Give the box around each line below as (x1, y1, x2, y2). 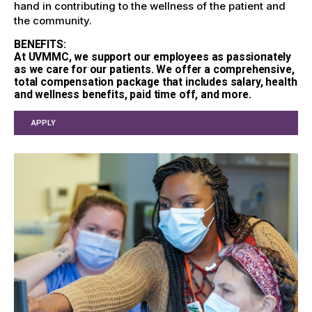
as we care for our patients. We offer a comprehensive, (14, 63, 295, 77)
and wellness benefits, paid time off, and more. (14, 88, 257, 102)
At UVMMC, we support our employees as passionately (14, 50, 292, 64)
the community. (14, 14, 95, 28)
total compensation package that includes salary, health (14, 75, 297, 89)
